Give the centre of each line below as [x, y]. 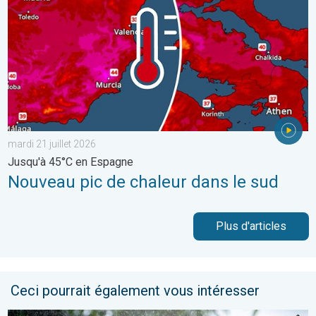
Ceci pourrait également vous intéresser [135, 291]
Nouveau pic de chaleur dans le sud [143, 182]
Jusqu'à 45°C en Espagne [71, 162]
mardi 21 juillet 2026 [52, 144]
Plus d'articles [251, 226]
